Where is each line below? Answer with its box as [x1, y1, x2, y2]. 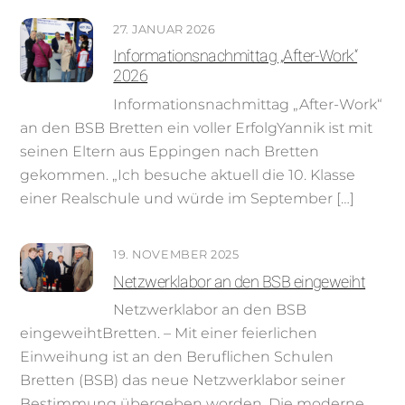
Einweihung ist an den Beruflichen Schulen [20, 347, 334, 365]
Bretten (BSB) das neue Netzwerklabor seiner [20, 371, 346, 389]
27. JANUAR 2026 [113, 23, 216, 37]
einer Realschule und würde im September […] [20, 189, 355, 207]
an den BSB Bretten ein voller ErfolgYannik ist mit [20, 118, 373, 137]
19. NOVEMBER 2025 [113, 248, 240, 262]
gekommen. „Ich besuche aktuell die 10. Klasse [20, 165, 356, 184]
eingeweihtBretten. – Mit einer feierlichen [20, 324, 318, 342]
